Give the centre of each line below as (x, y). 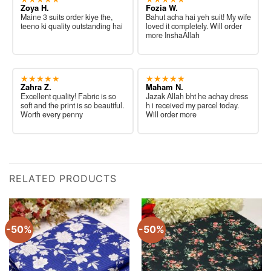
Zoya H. (34, 7)
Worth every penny (51, 114)
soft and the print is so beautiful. (72, 105)
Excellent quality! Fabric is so (68, 96)
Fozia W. (162, 7)
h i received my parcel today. (192, 105)
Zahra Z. (36, 87)
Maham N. (164, 87)
